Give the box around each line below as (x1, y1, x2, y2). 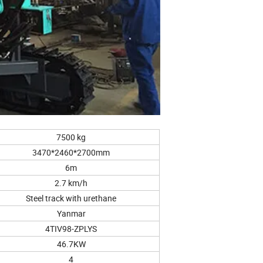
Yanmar (56, 208, 86, 220)
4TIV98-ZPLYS (45, 223, 97, 235)
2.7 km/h (55, 177, 87, 189)
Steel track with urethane (26, 193, 116, 204)
